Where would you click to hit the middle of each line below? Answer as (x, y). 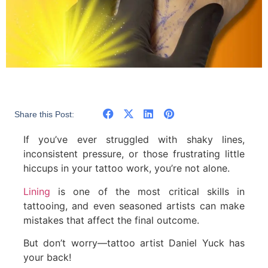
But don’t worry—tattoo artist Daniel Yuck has (134, 243)
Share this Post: (44, 114)
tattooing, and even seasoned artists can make (134, 205)
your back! (47, 258)
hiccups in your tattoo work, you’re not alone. (126, 168)
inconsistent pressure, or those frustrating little (134, 154)
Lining (36, 191)
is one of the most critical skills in (147, 191)
